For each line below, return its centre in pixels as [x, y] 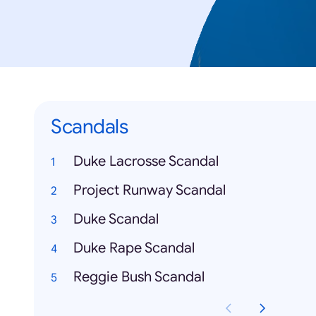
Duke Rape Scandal [134, 248]
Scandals [89, 127]
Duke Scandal [116, 219]
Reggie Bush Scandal [139, 277]
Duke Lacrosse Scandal [146, 162]
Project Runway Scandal [150, 190]
